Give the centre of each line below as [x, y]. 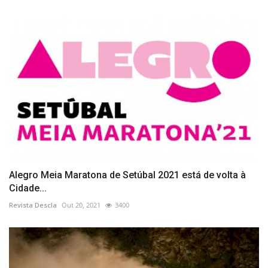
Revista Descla [33, 205]
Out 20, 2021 [81, 205]
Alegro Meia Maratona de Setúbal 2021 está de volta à [127, 175]
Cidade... [28, 188]
